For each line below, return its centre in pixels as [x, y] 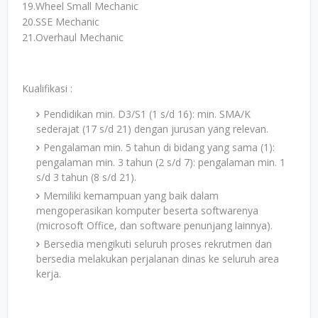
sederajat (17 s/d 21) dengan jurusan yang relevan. [152, 129]
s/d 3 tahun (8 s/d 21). [86, 177]
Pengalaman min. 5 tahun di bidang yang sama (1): [159, 147]
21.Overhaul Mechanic [73, 37]
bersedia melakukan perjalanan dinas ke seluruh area [158, 259]
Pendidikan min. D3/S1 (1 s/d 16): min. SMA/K [147, 114]
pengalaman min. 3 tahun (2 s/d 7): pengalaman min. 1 [161, 162]
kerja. [49, 274]
